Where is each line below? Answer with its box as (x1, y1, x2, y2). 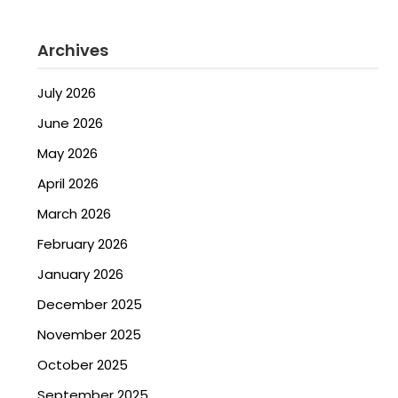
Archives (37, 39, 109, 62)
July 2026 (37, 84, 97, 103)
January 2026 (37, 265, 124, 284)
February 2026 (37, 235, 129, 254)
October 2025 (37, 355, 129, 375)
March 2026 (37, 204, 112, 224)
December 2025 (37, 295, 143, 314)
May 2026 (37, 144, 99, 163)
